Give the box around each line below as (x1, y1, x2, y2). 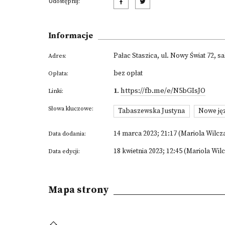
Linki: (48, 87, 63, 95)
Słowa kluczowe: (48, 105, 93, 113)
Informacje (48, 31, 93, 41)
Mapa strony (48, 183, 108, 196)
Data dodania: (48, 130, 86, 138)
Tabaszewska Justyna (118, 106, 185, 116)
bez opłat (114, 69, 143, 78)
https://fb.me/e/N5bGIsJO (121, 86, 205, 95)
